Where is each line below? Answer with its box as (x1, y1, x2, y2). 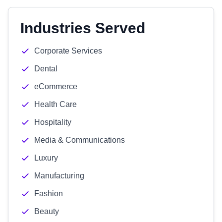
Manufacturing (34, 171, 84, 180)
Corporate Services (34, 47, 102, 55)
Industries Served (20, 20, 145, 36)
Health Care (34, 100, 77, 109)
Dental (34, 64, 57, 73)
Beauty (34, 207, 59, 216)
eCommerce (34, 82, 77, 91)
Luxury (34, 154, 58, 162)
